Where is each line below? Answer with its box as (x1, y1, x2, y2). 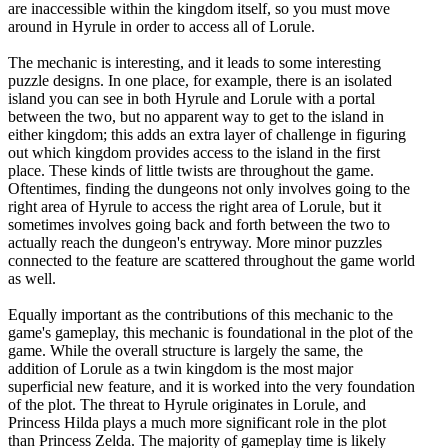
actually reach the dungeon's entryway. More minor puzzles (8, 233, 382, 251)
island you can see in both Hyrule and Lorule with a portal (8, 89, 375, 107)
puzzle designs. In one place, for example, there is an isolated (8, 71, 392, 89)
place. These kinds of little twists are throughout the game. (8, 161, 374, 179)
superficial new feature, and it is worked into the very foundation (8, 377, 415, 395)
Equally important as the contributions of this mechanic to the (8, 305, 393, 323)
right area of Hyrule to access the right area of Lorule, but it (8, 197, 381, 215)
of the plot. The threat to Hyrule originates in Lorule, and (8, 395, 366, 413)
